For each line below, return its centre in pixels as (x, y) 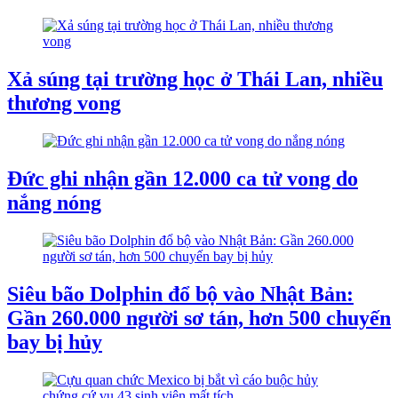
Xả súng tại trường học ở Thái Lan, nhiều (195, 80)
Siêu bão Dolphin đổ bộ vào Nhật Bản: (180, 294)
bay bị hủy (55, 342)
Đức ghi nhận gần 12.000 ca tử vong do (183, 178)
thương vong (64, 103)
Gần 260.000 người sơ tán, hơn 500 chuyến (199, 318)
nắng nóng (54, 202)
